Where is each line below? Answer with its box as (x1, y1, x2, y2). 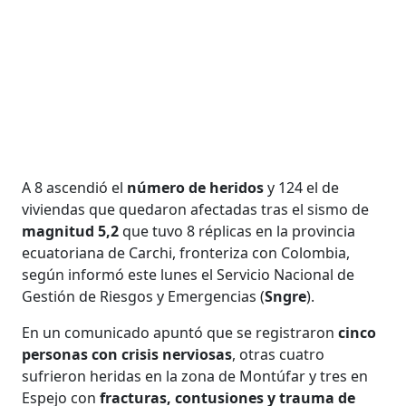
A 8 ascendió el (22, 177, 128, 198)
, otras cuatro (232, 343, 325, 364)
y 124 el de (267, 177, 340, 198)
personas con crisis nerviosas (22, 343, 233, 364)
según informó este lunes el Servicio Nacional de (22, 264, 355, 285)
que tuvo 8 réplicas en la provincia (122, 220, 356, 241)
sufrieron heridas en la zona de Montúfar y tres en (22, 365, 369, 386)
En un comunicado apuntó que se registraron (22, 322, 339, 343)
